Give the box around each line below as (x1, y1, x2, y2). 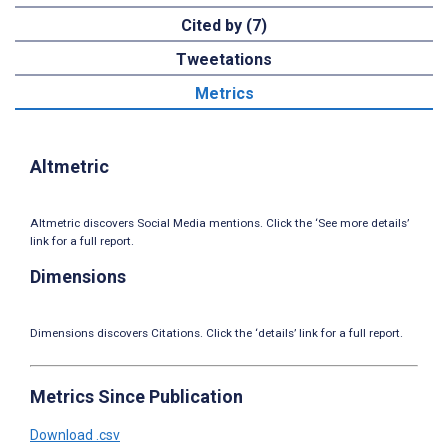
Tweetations (176, 49, 272, 69)
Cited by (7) (181, 15, 267, 35)
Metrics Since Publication (30, 385, 243, 407)
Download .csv (30, 426, 120, 443)
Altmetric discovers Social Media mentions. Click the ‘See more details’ (30, 215, 409, 230)
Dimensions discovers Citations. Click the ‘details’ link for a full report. (30, 325, 403, 340)
